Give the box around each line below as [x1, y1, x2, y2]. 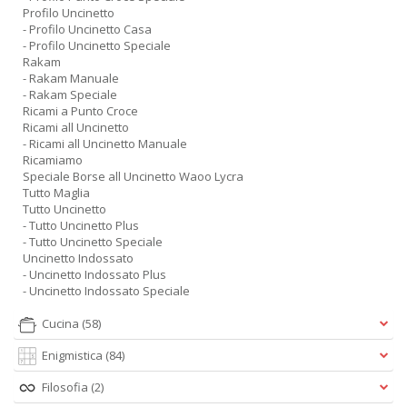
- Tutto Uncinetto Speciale [23, 233, 163, 250]
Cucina [42, 315, 82, 332]
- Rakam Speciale [23, 86, 117, 103]
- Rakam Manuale [23, 70, 119, 86]
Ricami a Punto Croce [23, 103, 138, 119]
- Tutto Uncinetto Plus [23, 217, 139, 233]
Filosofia [42, 379, 91, 395]
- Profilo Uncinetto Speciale [23, 37, 171, 54]
